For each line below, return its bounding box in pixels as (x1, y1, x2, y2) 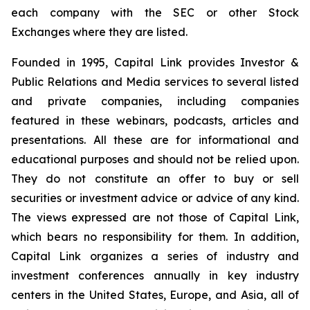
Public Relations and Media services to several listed (11, 75, 299, 89)
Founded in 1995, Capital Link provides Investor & (11, 55, 299, 69)
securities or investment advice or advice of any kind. (11, 191, 299, 205)
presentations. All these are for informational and (11, 133, 299, 147)
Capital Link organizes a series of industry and (11, 249, 299, 263)
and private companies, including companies (11, 94, 299, 108)
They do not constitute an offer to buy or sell (11, 172, 299, 185)
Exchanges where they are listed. (11, 25, 188, 39)
